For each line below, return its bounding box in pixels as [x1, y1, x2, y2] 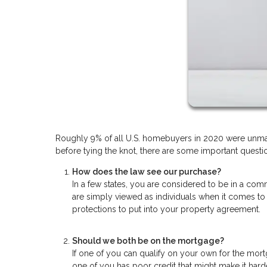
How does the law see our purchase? [72, 167, 221, 177]
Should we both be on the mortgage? [72, 235, 224, 246]
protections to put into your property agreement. [72, 204, 260, 215]
